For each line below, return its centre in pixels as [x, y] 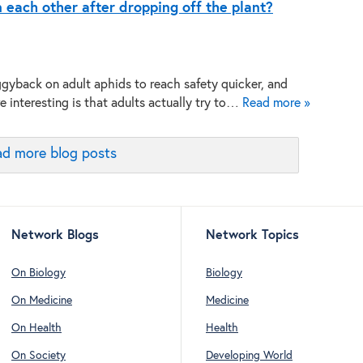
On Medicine [42, 300]
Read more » [276, 103]
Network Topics [252, 235]
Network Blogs [55, 235]
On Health [36, 329]
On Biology [38, 273]
